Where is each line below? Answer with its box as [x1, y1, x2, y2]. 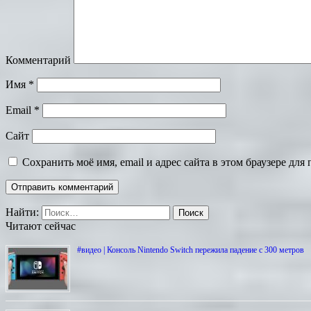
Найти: [6, 206, 39, 219]
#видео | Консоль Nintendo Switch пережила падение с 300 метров [77, 245, 304, 255]
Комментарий [6, 54, 71, 67]
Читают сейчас [6, 220, 76, 233]
